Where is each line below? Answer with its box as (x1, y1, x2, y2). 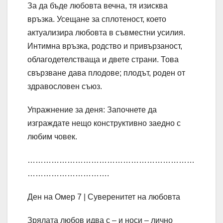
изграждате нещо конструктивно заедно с (27, 119, 181, 128)
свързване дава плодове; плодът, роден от (27, 69, 185, 78)
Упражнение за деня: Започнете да (27, 106, 157, 114)
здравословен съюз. (27, 82, 102, 91)
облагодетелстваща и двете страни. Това (27, 55, 179, 64)
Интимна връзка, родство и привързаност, (27, 42, 182, 51)
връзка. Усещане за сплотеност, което (27, 15, 166, 24)
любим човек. (27, 132, 77, 141)
